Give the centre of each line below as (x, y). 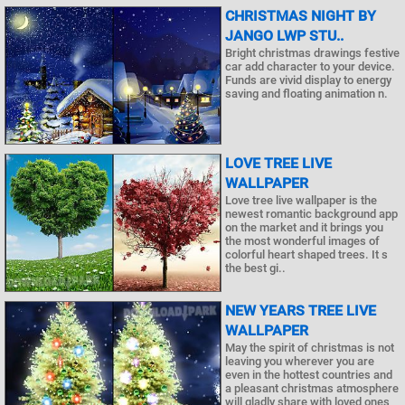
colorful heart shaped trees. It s (306, 255)
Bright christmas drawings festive (312, 53)
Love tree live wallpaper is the (301, 201)
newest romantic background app (311, 214)
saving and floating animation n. (306, 94)
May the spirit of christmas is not (310, 347)
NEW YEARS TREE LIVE (301, 310)
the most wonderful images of (302, 241)
